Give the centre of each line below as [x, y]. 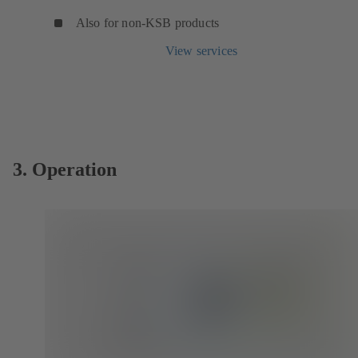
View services [201, 50]
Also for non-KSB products [147, 22]
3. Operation [65, 169]
